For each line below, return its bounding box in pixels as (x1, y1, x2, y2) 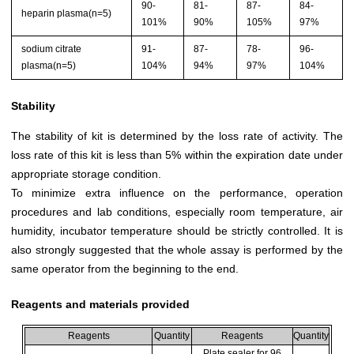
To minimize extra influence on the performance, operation (11, 186, 343, 199)
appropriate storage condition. (11, 167, 161, 180)
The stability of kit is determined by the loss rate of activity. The (11, 129, 343, 142)
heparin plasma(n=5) (21, 7, 112, 19)
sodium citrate (21, 43, 82, 55)
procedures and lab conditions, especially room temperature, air (11, 205, 343, 218)
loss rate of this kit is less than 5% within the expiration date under (11, 148, 343, 161)
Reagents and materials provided (11, 297, 190, 311)
